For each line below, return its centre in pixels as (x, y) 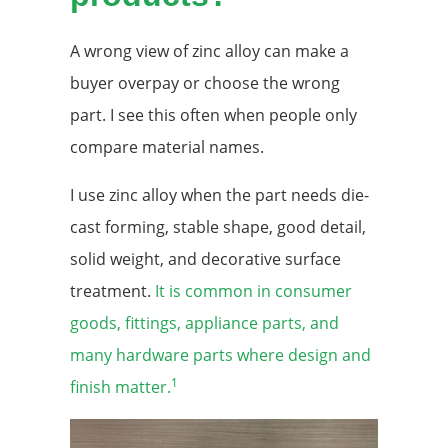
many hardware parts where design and (220, 354)
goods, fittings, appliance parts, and (204, 322)
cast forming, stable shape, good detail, (218, 226)
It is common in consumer (253, 290)
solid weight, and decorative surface (205, 258)
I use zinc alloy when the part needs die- (219, 194)
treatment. (112, 290)
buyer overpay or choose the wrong (205, 82)
